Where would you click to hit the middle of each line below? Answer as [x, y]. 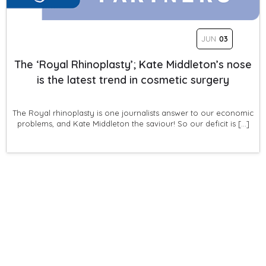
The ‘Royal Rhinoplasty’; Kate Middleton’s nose [133, 64]
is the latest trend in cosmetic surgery [133, 80]
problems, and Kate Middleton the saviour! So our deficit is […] [133, 123]
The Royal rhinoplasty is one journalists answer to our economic [133, 113]
